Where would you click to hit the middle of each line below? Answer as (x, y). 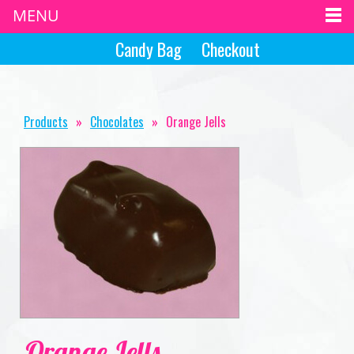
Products (46, 122)
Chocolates (117, 122)
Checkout (231, 49)
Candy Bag (149, 49)
